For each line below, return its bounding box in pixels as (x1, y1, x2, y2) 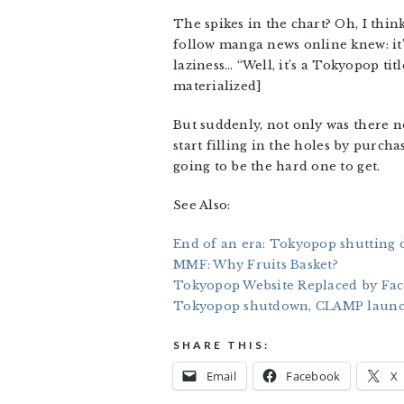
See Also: (173, 197, 231, 213)
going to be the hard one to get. (173, 158, 381, 174)
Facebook (286, 367, 341, 384)
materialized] (173, 78, 262, 94)
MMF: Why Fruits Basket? (173, 256, 338, 272)
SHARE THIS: (173, 337, 270, 352)
